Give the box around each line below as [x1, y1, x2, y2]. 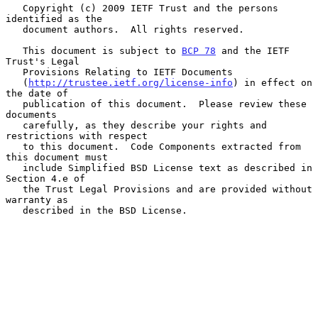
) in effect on [233, 77, 312, 88]
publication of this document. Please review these [6, 98, 23, 109]
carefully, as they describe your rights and [6, 119, 23, 131]
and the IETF [216, 45, 290, 56]
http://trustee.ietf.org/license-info [28, 77, 233, 88]
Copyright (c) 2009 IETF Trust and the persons [6, 2, 23, 13]
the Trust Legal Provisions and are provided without [6, 183, 23, 194]
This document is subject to [23, 45, 182, 56]
